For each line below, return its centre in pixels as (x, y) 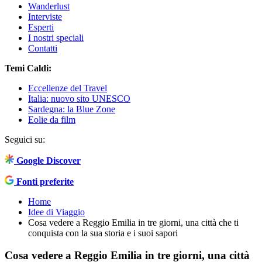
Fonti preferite (45, 181)
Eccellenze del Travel (68, 88)
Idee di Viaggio (56, 212)
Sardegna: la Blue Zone (72, 109)
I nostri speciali (56, 37)
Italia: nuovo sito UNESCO (79, 98)
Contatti (43, 48)
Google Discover (49, 160)
